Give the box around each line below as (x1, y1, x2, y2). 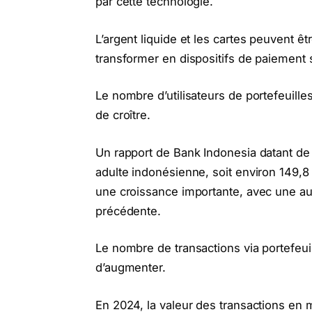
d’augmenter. (95, 260, 166, 275)
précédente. (95, 203, 162, 218)
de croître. (95, 108, 151, 123)
